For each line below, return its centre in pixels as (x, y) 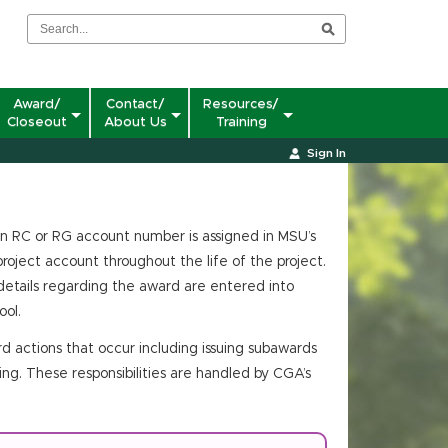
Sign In (326, 153)
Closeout (37, 122)
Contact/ (135, 104)
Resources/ (241, 104)
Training (241, 122)
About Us (135, 122)
